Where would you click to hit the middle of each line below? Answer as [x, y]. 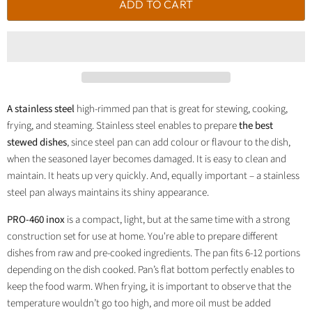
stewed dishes [37, 143]
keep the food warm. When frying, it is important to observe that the [149, 287]
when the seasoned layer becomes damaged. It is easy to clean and [147, 159]
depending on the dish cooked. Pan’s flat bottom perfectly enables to [151, 270]
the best [256, 126]
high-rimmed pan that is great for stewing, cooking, [182, 109]
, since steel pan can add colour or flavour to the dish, [179, 143]
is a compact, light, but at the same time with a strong [178, 220]
